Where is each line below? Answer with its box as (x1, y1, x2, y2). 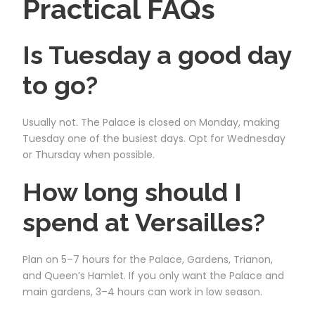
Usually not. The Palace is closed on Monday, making (22, 115, 280, 129)
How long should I (22, 176, 242, 207)
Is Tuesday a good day (22, 39, 291, 70)
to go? (22, 70, 98, 100)
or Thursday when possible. (22, 147, 155, 162)
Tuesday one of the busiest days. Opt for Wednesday (22, 131, 285, 146)
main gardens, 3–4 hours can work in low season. (22, 284, 262, 299)
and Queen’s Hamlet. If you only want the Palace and (22, 268, 284, 283)
